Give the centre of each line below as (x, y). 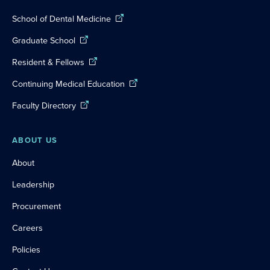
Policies (26, 250)
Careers (27, 228)
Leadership (33, 184)
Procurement (36, 206)
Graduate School (44, 40)
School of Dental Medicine (61, 19)
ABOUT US (35, 140)
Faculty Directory (44, 105)
